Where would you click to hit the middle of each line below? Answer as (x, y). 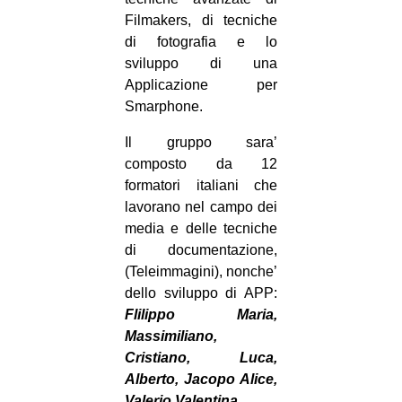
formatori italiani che (201, 186)
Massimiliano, (171, 336)
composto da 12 (201, 164)
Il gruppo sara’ (201, 143)
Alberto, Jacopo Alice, (201, 380)
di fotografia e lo (201, 42)
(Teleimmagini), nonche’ (201, 272)
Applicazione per (201, 85)
